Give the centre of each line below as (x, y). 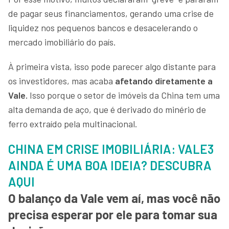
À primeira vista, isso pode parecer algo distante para (112, 66)
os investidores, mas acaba (62, 81)
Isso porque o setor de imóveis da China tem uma (124, 95)
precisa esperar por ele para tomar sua (113, 214)
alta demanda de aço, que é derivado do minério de (107, 109)
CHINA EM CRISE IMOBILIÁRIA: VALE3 (111, 149)
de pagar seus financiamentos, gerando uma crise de (111, 13)
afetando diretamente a (164, 81)
